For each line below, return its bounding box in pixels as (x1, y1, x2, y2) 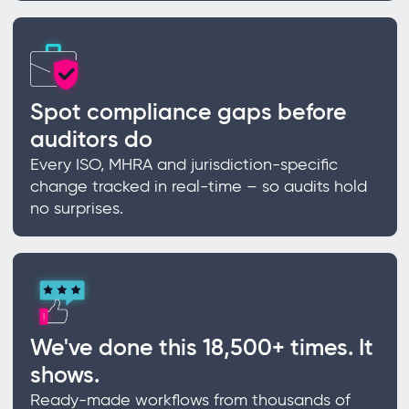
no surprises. (29, 198, 123, 219)
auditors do (29, 125, 152, 154)
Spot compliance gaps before (29, 98, 347, 127)
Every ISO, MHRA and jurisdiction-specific (29, 154, 338, 175)
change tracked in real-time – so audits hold (29, 176, 367, 197)
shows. (29, 361, 100, 390)
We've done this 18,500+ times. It (29, 333, 373, 362)
